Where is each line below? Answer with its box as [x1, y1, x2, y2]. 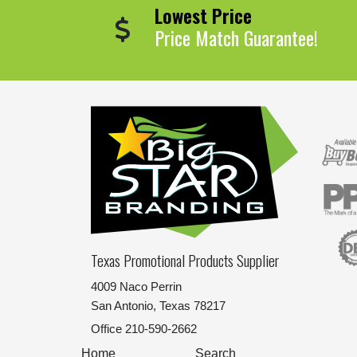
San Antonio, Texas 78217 [91, 299, 226, 313]
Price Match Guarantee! [155, 23, 318, 53]
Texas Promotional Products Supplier [91, 249, 279, 273]
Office [91, 322, 122, 336]
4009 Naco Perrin [91, 280, 182, 294]
